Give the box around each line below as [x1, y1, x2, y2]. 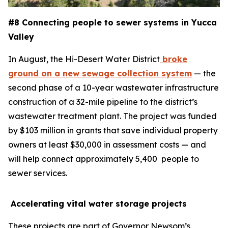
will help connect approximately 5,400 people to [8, 154, 199, 164]
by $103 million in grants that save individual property [8, 125, 218, 136]
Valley [8, 32, 34, 42]
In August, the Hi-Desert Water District [8, 54, 160, 65]
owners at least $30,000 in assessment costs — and [8, 139, 206, 150]
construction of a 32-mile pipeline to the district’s [8, 97, 197, 107]
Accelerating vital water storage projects [8, 198, 189, 209]
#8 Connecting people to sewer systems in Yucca [8, 17, 217, 28]
